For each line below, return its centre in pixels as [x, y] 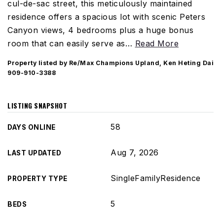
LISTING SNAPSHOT [37, 106]
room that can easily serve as [66, 43]
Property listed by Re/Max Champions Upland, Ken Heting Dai [110, 63]
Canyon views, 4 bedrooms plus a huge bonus [100, 30]
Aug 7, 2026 [135, 152]
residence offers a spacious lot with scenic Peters [106, 17]
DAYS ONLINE [32, 127]
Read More [157, 43]
